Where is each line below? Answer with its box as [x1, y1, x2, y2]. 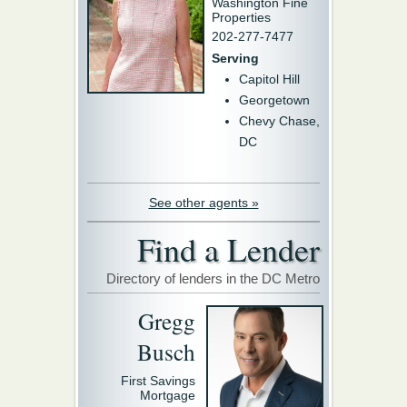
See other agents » [148, 195, 259, 210]
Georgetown [239, 93, 310, 107]
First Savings [121, 373, 195, 388]
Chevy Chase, [239, 114, 320, 128]
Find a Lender [137, 227, 320, 271]
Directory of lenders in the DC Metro [106, 271, 320, 286]
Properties [212, 10, 271, 25]
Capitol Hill [239, 72, 300, 86]
